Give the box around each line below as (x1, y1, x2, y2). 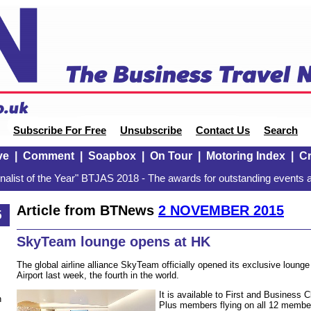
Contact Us (196, 125, 250, 136)
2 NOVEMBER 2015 (158, 202, 284, 218)
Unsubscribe (120, 125, 182, 136)
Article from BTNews (17, 202, 158, 218)
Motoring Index (205, 150, 285, 162)
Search (264, 125, 298, 136)
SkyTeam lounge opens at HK (17, 234, 210, 250)
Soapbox (87, 150, 136, 162)
